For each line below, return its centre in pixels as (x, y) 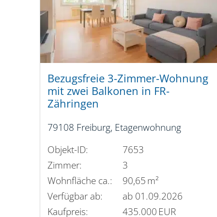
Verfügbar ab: (75, 196)
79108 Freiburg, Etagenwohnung (114, 127)
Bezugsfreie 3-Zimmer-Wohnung (128, 78)
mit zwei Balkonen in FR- (108, 91)
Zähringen (73, 104)
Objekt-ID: (68, 149)
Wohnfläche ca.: (80, 180)
